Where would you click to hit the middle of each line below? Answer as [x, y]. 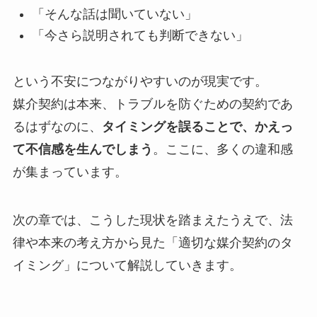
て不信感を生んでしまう [82, 149]
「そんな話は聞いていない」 [114, 14]
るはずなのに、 [57, 126]
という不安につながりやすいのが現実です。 [140, 81]
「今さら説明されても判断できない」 [140, 36]
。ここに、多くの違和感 [223, 149]
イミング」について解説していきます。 [127, 265]
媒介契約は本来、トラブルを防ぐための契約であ [152, 104]
